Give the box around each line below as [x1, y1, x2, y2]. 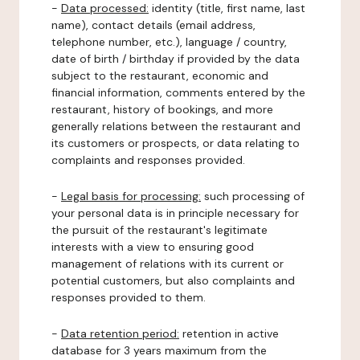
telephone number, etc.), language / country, [51, 35, 287, 49]
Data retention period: [61, 326, 179, 341]
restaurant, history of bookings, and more [51, 102, 273, 117]
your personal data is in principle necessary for [51, 206, 299, 220]
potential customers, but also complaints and [51, 273, 295, 288]
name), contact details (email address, [51, 18, 256, 32]
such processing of [201, 189, 305, 203]
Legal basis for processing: [61, 189, 201, 203]
